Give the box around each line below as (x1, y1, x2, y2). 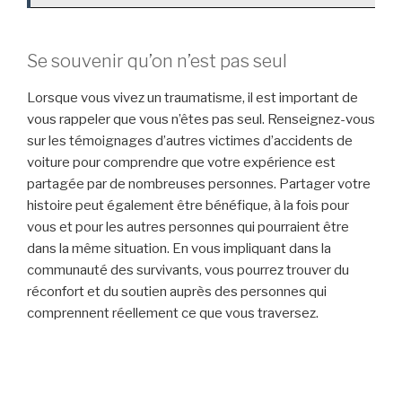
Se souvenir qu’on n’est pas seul (27, 49, 287, 72)
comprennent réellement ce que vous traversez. (27, 304, 319, 321)
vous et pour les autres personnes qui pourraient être (27, 218, 349, 235)
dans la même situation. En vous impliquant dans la (27, 240, 331, 257)
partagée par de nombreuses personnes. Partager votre (27, 175, 371, 192)
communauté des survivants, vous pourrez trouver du (27, 261, 349, 278)
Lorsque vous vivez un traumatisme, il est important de (27, 89, 358, 106)
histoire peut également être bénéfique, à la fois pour (27, 197, 349, 214)
